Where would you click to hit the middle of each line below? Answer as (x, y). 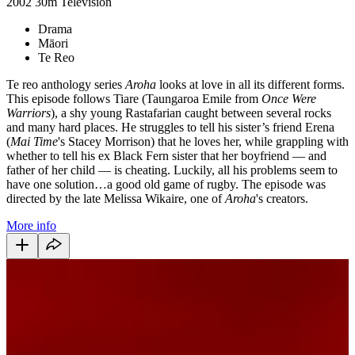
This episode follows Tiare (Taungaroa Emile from (132, 98)
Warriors (29, 113)
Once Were (287, 98)
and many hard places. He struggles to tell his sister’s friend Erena (170, 127)
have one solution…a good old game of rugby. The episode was (166, 184)
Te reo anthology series (66, 84)
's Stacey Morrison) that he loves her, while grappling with (203, 141)
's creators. (282, 198)
